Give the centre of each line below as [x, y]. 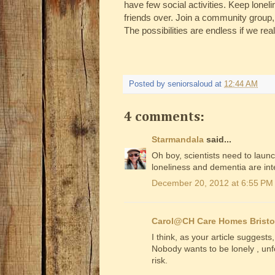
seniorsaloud [190, 84]
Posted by [148, 84]
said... [218, 140]
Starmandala [178, 140]
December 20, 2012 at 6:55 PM [212, 183]
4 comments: [164, 118]
